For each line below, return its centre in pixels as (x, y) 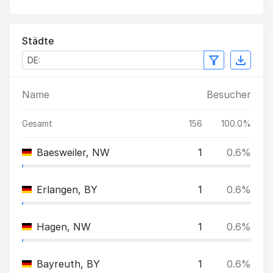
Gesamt (37, 123)
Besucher (229, 94)
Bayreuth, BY (68, 264)
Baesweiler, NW (73, 152)
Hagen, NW (64, 227)
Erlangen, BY (67, 190)
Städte (38, 41)
